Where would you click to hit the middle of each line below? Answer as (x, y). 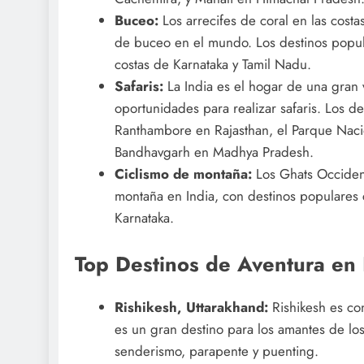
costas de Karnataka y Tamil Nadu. (212, 64)
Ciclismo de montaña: (183, 173)
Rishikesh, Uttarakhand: (193, 308)
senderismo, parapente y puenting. (216, 351)
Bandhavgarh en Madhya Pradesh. (214, 152)
